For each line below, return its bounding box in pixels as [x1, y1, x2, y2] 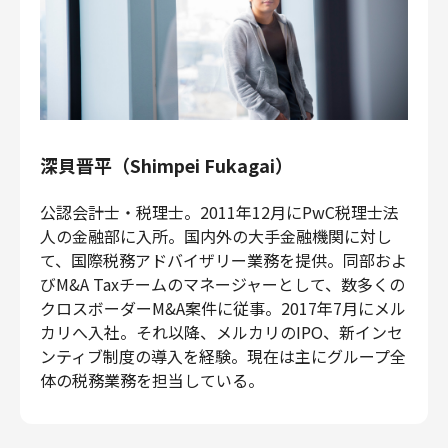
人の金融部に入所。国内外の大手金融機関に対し [40, 223, 392, 248]
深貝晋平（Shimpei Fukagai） [40, 151, 293, 178]
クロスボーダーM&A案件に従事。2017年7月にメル [40, 295, 406, 320]
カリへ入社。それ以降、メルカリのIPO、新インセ [40, 319, 403, 344]
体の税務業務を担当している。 [40, 367, 264, 392]
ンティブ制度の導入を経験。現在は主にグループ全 [40, 343, 406, 368]
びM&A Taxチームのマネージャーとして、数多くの [40, 271, 405, 296]
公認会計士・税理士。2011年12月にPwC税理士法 [40, 199, 399, 224]
